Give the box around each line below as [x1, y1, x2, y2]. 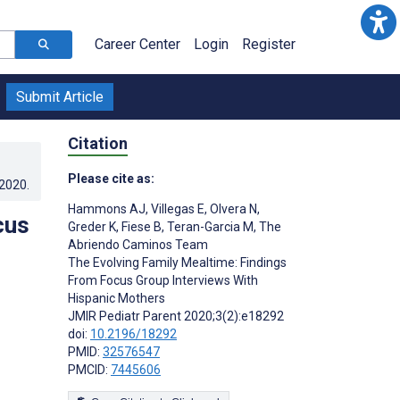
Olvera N [207, 201, 257, 216]
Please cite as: [68, 171, 154, 186]
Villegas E [148, 201, 204, 216]
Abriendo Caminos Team [68, 237, 208, 252]
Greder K [68, 219, 116, 234]
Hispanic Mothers [68, 290, 165, 305]
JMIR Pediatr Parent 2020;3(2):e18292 [68, 308, 284, 323]
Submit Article [16, 88, 104, 105]
